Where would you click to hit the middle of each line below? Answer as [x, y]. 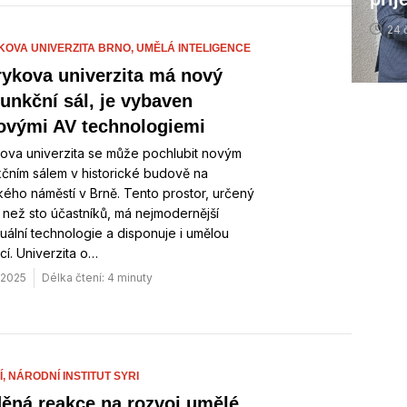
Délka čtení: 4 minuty [97, 278]
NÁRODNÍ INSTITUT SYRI [74, 376]
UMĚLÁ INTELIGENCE [194, 48]
